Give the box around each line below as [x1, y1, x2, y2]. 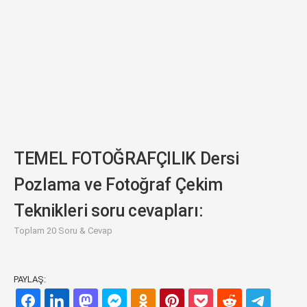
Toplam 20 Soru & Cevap [14, 225, 112, 236]
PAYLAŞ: [14, 274, 46, 284]
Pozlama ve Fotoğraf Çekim [14, 175, 223, 195]
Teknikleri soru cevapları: [14, 201, 204, 221]
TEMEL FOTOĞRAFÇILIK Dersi [14, 149, 239, 169]
